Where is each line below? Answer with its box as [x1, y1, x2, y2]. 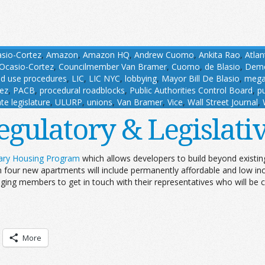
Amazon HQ [83, 49, 130, 60]
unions [87, 96, 112, 108]
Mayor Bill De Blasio [161, 72, 240, 84]
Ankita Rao [199, 49, 240, 60]
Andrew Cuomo [134, 49, 194, 60]
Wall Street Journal [188, 96, 258, 108]
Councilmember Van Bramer [59, 60, 167, 72]
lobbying [125, 72, 157, 84]
